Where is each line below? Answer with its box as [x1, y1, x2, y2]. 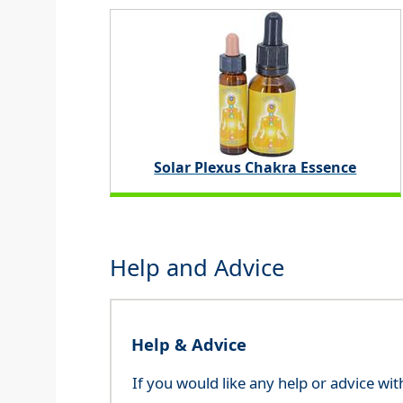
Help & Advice [130, 333, 246, 355]
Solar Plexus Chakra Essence [154, 157, 357, 177]
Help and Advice [110, 251, 284, 283]
